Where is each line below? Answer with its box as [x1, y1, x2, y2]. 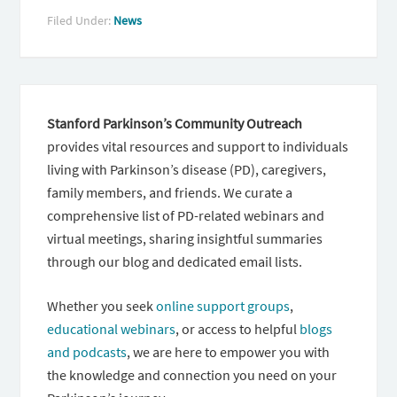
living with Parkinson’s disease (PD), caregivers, [47, 160, 327, 178]
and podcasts [47, 343, 128, 361]
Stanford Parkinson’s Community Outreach [47, 114, 303, 132]
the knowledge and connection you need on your [47, 366, 338, 384]
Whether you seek [47, 297, 157, 315]
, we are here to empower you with [127, 343, 331, 361]
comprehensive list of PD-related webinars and [47, 206, 325, 224]
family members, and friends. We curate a [47, 183, 293, 201]
